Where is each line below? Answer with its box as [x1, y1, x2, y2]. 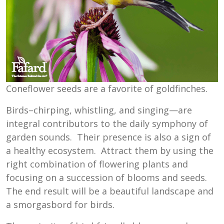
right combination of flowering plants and [6, 158, 188, 170]
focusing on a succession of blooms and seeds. [6, 171, 207, 184]
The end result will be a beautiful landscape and [6, 185, 213, 197]
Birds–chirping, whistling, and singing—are [6, 104, 192, 116]
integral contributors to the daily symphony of [6, 117, 208, 130]
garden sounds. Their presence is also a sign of [6, 131, 211, 143]
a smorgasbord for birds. [6, 198, 114, 211]
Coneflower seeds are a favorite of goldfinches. [6, 82, 207, 95]
